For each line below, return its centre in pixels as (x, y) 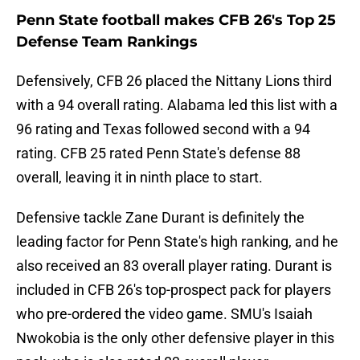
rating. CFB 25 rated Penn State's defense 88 (158, 153)
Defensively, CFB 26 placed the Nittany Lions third (174, 81)
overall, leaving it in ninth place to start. (139, 178)
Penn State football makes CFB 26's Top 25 (176, 20)
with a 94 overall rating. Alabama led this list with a (177, 105)
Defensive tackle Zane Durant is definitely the (160, 218)
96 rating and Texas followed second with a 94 (163, 129)
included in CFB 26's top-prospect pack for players (174, 290)
